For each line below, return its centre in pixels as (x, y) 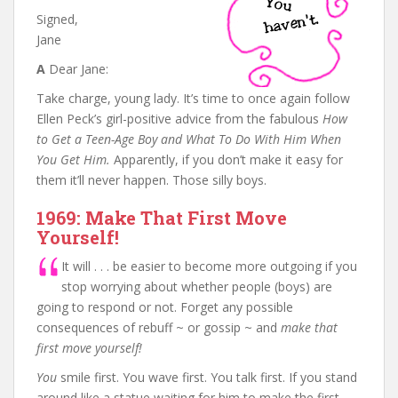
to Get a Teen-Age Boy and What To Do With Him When (189, 139)
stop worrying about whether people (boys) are (197, 287)
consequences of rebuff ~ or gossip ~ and (159, 327)
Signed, (57, 19)
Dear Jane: (79, 69)
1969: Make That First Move (162, 218)
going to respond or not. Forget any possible (165, 307)
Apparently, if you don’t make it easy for (227, 159)
